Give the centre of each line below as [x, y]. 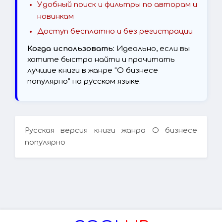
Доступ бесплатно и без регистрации [115, 32]
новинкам [55, 17]
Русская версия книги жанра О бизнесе [111, 131]
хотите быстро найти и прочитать [101, 60]
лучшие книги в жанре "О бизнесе [93, 71]
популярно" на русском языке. [84, 82]
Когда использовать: [71, 49]
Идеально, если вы [152, 49]
